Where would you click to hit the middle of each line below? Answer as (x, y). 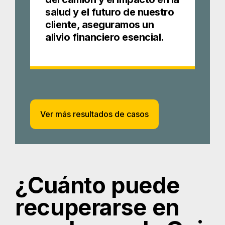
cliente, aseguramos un (99, 25)
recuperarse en (97, 208)
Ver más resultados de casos (94, 114)
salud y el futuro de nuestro (109, 12)
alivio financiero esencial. (105, 37)
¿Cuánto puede (97, 186)
